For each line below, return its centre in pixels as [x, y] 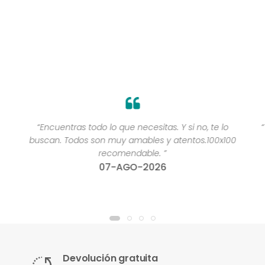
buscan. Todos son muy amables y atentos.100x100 [132, 140]
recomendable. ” [132, 153]
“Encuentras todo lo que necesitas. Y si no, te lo [132, 127]
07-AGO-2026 [132, 167]
